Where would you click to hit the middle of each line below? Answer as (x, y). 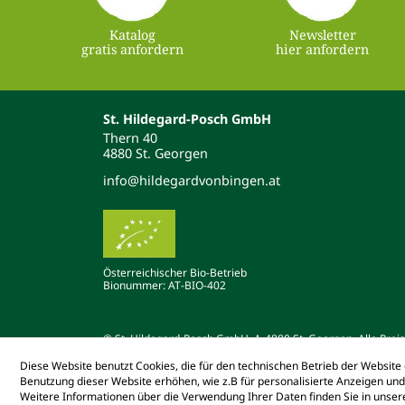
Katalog (133, 34)
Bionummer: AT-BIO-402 (165, 286)
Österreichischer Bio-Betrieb (175, 273)
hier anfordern (323, 49)
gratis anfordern (133, 49)
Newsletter (322, 34)
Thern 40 (130, 137)
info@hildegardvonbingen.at (192, 180)
